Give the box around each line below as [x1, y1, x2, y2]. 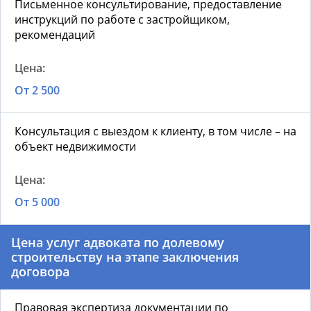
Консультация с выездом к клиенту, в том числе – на [15, 124, 296, 140]
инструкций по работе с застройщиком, [15, 12, 230, 28]
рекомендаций [15, 27, 95, 43]
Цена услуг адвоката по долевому [11, 234, 224, 251]
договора [11, 263, 69, 280]
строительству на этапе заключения [11, 249, 239, 266]
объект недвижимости [15, 139, 136, 155]
